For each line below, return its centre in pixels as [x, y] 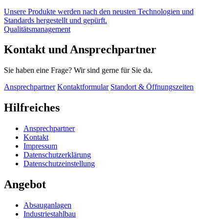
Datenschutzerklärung [57, 155]
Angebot [25, 185]
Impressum [40, 146]
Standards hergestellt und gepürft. [55, 20]
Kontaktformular [83, 87]
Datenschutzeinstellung [59, 164]
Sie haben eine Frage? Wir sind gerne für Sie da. [78, 70]
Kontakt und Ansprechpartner [80, 50]
